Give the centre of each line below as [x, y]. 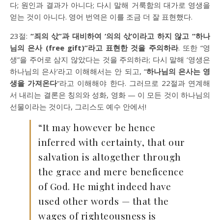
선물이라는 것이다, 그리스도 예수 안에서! [78, 107]
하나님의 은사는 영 [178, 71]
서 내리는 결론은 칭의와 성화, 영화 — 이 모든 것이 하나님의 [110, 95]
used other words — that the [104, 201]
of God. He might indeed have [105, 186]
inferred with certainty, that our [112, 142]
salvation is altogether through [110, 157]
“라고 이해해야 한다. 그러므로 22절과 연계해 [134, 83]
